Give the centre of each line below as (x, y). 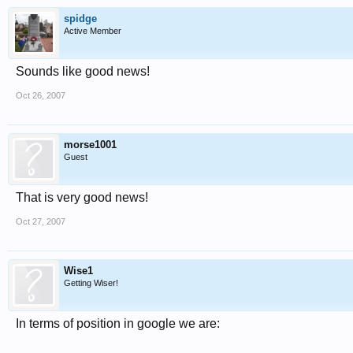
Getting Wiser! (91, 283)
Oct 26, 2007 (41, 95)
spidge (80, 19)
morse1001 (90, 145)
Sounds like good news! (83, 71)
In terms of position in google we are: (118, 323)
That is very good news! (82, 197)
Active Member (93, 31)
